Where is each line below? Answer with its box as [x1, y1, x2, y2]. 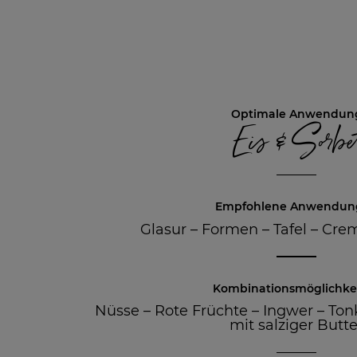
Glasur [140, 219, 186, 238]
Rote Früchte [155, 301, 248, 320]
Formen [202, 219, 258, 238]
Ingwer [263, 301, 313, 320]
